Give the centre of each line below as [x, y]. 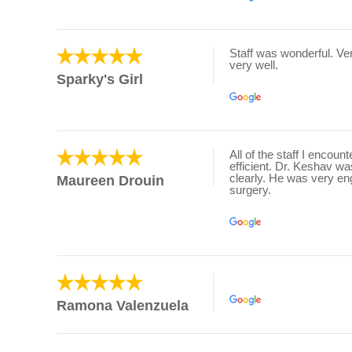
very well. [254, 65]
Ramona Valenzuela [123, 306]
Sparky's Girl [100, 80]
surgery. [250, 190]
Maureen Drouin [110, 181]
